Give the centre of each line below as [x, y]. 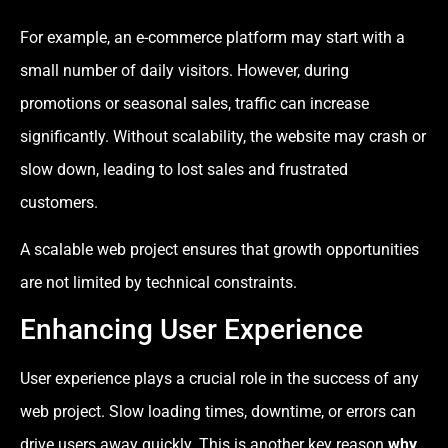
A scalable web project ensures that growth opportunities [219, 249]
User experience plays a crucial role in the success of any [219, 379]
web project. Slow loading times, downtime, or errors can [218, 412]
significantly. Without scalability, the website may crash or [223, 136]
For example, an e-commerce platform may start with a [212, 37]
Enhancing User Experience [191, 330]
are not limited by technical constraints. [158, 282]
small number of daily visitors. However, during [184, 70]
